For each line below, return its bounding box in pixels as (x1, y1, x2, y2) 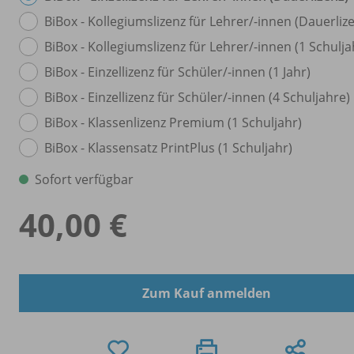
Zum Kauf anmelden (141, 284, 271, 302)
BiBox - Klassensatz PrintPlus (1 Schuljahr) (44, 138, 292, 156)
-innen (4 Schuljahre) (228, 88, 350, 106)
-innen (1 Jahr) (228, 62, 311, 81)
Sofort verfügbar (35, 170, 134, 188)
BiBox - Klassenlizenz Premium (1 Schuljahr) (44, 113, 302, 131)
